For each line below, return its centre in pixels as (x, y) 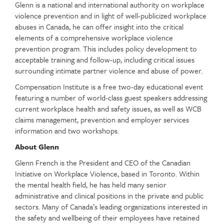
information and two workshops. (67, 130)
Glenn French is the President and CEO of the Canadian (103, 162)
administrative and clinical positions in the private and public (109, 195)
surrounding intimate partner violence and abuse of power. (109, 70)
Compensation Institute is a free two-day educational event (109, 86)
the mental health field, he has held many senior (91, 184)
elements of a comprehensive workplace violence (94, 37)
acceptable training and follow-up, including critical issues (105, 59)
